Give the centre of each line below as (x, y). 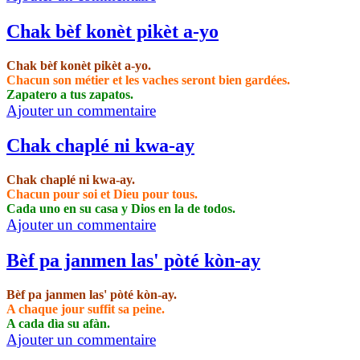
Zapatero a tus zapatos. (70, 94)
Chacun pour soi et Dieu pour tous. (102, 194)
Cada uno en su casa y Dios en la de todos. (121, 209)
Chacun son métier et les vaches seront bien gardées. (148, 80)
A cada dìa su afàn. (58, 324)
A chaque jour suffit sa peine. (86, 309)
